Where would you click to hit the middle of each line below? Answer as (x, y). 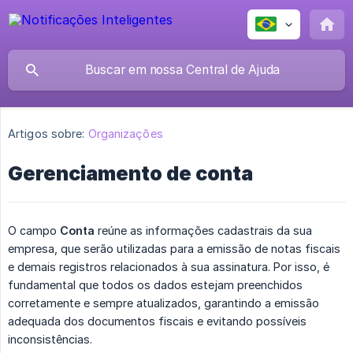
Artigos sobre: (46, 134)
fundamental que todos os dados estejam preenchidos (155, 285)
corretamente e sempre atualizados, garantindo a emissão (163, 303)
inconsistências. (50, 340)
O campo (34, 231)
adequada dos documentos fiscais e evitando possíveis (157, 321)
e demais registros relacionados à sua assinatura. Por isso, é (169, 267)
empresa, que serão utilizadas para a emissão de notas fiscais (174, 249)
